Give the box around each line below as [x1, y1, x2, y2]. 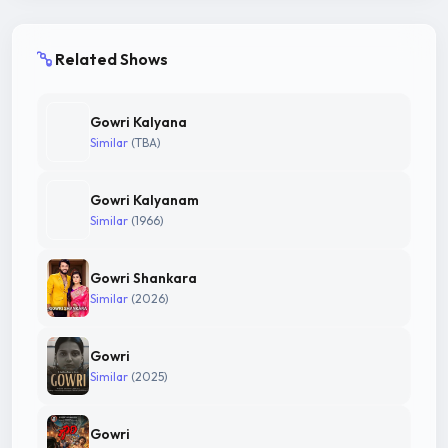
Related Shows [55, 48, 168, 69]
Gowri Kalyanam [90, 191, 199, 210]
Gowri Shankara [90, 269, 197, 288]
